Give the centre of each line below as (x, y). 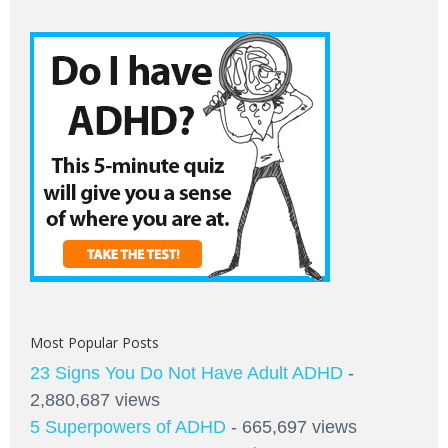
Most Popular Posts (94, 342)
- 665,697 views (291, 426)
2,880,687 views (95, 399)
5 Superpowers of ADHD (128, 426)
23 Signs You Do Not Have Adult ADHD (186, 372)
